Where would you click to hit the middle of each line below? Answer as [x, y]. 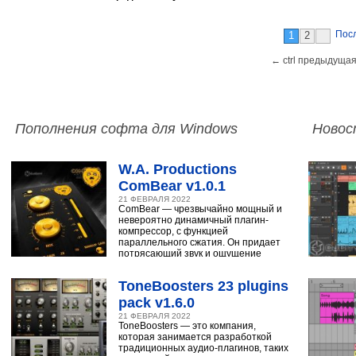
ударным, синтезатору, [170, 265]
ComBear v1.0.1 [172, 186]
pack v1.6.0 [157, 303]
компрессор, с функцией [173, 231]
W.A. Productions [178, 169]
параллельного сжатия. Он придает [199, 242]
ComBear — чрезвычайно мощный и [200, 209]
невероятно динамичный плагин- [193, 220]
